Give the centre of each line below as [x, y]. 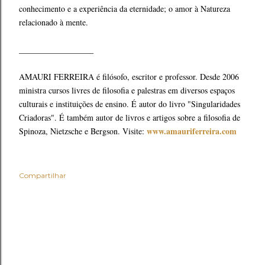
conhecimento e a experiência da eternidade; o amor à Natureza [125, 9]
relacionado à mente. [54, 22]
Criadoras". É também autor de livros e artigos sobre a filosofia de [130, 117]
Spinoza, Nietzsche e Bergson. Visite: [83, 131]
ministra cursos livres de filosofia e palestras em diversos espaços [127, 90]
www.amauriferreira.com [192, 131]
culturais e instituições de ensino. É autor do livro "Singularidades [130, 104]
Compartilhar [43, 175]
